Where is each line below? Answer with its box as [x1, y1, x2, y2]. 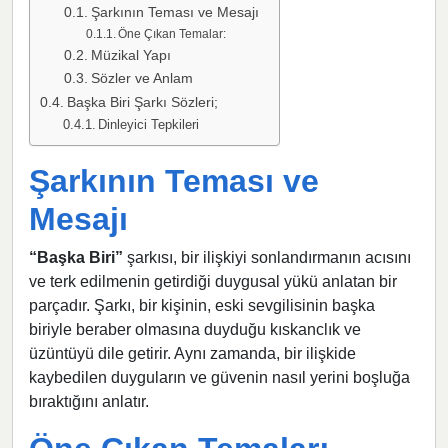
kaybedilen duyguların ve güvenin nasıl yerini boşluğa [29, 368, 410, 386]
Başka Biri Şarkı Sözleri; [66, 93, 218, 110]
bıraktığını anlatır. [29, 392, 149, 410]
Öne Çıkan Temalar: [118, 26, 227, 41]
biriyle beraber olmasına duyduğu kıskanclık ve [29, 320, 361, 338]
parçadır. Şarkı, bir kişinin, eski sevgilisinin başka [29, 296, 375, 314]
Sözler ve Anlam [90, 70, 193, 86]
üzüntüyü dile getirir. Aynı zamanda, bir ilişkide [29, 344, 356, 362]
